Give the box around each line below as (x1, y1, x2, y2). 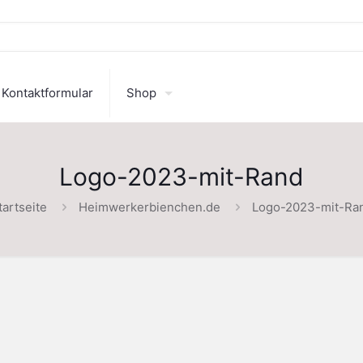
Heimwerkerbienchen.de (78, 199, 220, 215)
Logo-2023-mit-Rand (59, 162, 304, 191)
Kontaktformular (2, 85, 93, 100)
